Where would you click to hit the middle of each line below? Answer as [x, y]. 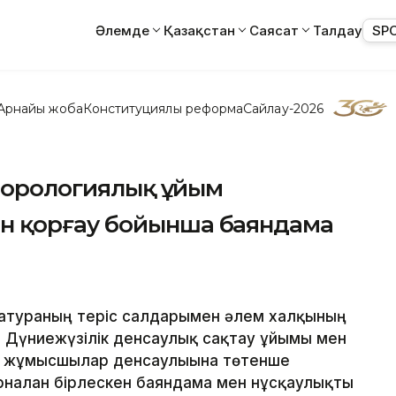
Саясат [274, 30]
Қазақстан [199, 30]
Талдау [338, 30]
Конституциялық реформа [163, 108]
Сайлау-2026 [283, 108]
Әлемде [122, 30]
